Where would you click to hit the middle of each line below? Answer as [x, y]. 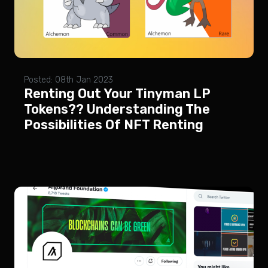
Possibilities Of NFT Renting [114, 125]
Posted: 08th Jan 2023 [68, 80]
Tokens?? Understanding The [117, 109]
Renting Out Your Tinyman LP [117, 94]
